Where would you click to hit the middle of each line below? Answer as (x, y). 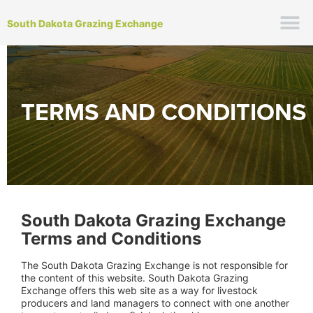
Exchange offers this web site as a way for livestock (139, 290)
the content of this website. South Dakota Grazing (135, 278)
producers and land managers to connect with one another (155, 303)
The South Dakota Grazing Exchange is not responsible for (154, 265)
